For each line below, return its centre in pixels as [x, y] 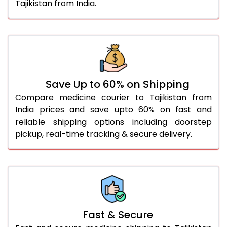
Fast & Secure [118, 215]
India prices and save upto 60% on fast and [113, 109]
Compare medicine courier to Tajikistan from [113, 97]
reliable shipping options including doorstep [113, 122]
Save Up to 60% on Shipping [118, 84]
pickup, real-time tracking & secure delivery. [104, 134]
